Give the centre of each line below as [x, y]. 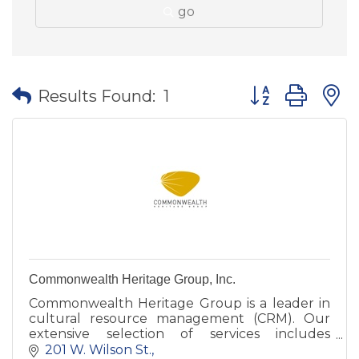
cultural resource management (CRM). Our [179, 319]
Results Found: [97, 96]
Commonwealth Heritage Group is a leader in [179, 303]
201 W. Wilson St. [98, 349]
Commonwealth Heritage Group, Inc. [132, 279]
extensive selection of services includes [179, 334]
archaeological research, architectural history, [179, 349]
